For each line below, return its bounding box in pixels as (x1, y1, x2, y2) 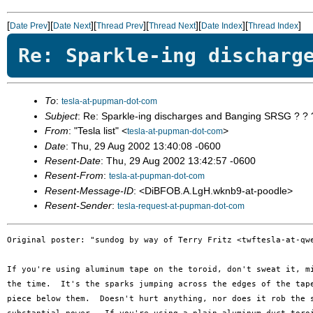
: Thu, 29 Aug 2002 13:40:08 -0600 (66, 140, 221, 152)
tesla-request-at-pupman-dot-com (117, 201, 245, 211)
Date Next (53, 21, 91, 31)
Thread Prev (96, 21, 143, 31)
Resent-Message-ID (45, 185, 133, 196)
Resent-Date (45, 155, 101, 166)
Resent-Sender (45, 200, 112, 211)
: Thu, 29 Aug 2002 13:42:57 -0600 (101, 155, 256, 166)
